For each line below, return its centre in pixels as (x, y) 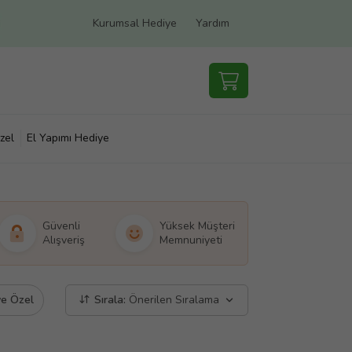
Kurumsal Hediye (135, 23)
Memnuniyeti (191, 240)
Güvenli (61, 226)
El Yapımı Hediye (68, 138)
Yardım (213, 23)
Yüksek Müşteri (197, 226)
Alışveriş (63, 240)
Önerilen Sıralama (174, 300)
